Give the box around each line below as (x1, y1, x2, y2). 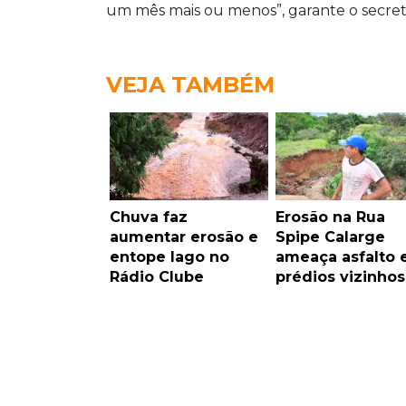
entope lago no (110, 247, 229, 266)
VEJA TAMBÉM (106, 71, 275, 98)
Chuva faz (110, 208, 188, 226)
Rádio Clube (110, 267, 204, 285)
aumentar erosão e (110, 227, 258, 246)
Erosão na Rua (275, 208, 385, 226)
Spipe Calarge (275, 227, 385, 246)
